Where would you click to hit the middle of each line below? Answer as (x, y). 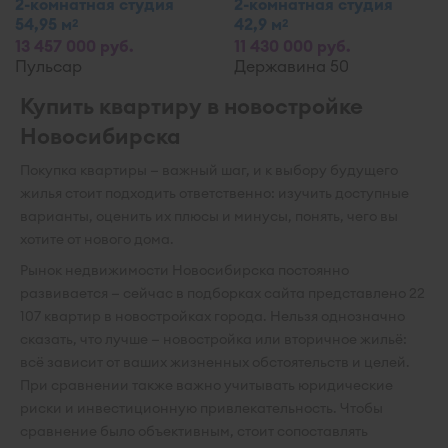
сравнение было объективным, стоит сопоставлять (194, 431)
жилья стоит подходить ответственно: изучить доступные (214, 193)
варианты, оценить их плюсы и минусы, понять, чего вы (209, 216)
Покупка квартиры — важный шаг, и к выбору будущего (209, 170)
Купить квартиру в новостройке (191, 106)
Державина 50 (291, 66)
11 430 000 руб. (292, 46)
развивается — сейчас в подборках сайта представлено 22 (222, 293)
